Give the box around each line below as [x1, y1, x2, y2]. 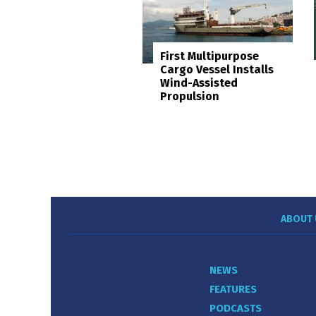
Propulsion [160, 90, 219, 104]
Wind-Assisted [160, 76, 238, 90]
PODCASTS [209, 301, 262, 315]
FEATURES [209, 282, 257, 296]
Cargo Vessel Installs [160, 63, 274, 77]
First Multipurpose [160, 49, 259, 63]
